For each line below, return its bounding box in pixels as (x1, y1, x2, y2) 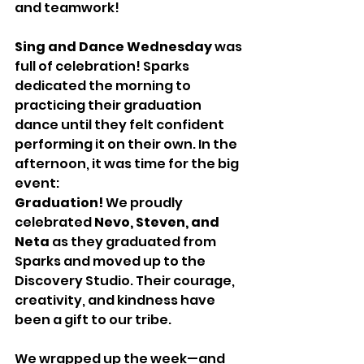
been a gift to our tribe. (15, 310, 171, 329)
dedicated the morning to (15, 76, 193, 95)
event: (15, 173, 62, 193)
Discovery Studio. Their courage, (15, 271, 237, 290)
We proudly (103, 193, 185, 212)
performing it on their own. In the (15, 134, 240, 154)
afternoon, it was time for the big (15, 154, 241, 173)
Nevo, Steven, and (94, 212, 222, 232)
